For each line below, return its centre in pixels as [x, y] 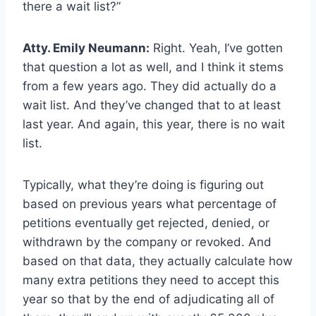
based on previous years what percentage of [150, 204]
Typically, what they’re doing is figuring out [143, 185]
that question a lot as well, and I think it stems [153, 67]
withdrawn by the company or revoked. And [147, 242]
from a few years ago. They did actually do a [150, 86]
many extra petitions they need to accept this [151, 280]
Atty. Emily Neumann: [86, 48]
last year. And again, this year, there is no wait [154, 124]
